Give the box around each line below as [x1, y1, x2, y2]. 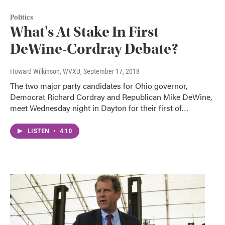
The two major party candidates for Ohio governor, [10, 80, 187, 92]
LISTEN [28, 128, 51, 135]
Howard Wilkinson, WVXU [10, 67, 80, 76]
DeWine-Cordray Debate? [10, 40, 178, 58]
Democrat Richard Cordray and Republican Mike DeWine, [10, 91, 212, 103]
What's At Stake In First [10, 23, 159, 41]
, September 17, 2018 [80, 67, 140, 76]
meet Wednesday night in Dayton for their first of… [10, 102, 188, 114]
